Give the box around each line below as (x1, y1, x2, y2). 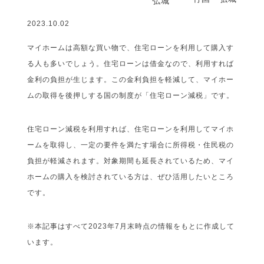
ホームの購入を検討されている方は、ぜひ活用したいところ (27, 173, 235, 181)
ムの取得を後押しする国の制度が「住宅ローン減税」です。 (27, 91, 235, 100)
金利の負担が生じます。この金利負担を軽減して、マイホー (27, 75, 235, 84)
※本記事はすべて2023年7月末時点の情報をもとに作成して (27, 222, 235, 230)
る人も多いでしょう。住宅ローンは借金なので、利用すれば (27, 60, 235, 68)
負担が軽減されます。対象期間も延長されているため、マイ (27, 157, 235, 165)
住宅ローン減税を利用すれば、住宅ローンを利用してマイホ (27, 125, 235, 133)
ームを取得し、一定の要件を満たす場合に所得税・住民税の (27, 141, 235, 149)
